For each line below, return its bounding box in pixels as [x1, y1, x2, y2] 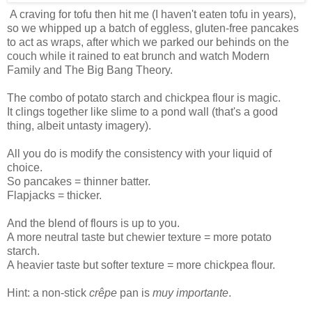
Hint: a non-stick [7, 287, 89, 299]
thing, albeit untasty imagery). [7, 120, 151, 132]
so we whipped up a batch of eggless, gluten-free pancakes [7, 22, 299, 35]
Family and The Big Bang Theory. [7, 64, 173, 77]
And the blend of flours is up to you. [7, 217, 180, 230]
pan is [117, 287, 153, 299]
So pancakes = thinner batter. [7, 175, 150, 188]
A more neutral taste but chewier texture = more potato [7, 231, 272, 244]
